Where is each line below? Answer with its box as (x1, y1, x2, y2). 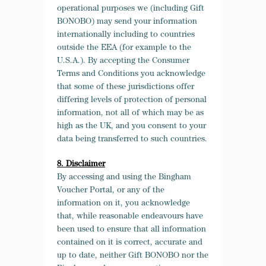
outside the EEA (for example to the (57, 44, 191, 52)
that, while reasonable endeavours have (57, 213, 203, 221)
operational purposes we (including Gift (57, 5, 204, 13)
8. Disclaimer (57, 160, 105, 169)
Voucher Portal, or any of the (57, 186, 164, 195)
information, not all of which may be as (57, 109, 204, 118)
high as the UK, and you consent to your (57, 122, 206, 131)
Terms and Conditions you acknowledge (57, 70, 205, 78)
